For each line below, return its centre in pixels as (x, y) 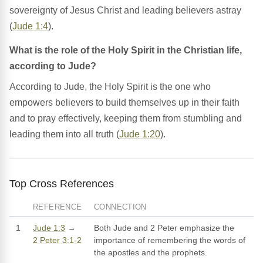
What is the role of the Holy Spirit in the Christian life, (126, 50)
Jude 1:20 (140, 134)
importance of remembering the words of (170, 240)
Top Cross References (62, 184)
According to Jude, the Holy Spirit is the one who (110, 87)
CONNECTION (120, 207)
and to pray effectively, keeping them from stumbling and (126, 119)
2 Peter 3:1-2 (57, 240)
